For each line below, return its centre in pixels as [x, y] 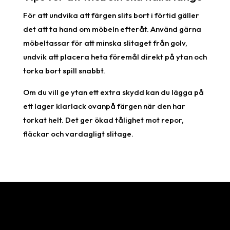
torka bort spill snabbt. [64, 70]
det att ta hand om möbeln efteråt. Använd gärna [112, 29]
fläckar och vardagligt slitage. [78, 133]
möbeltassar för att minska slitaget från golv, [105, 43]
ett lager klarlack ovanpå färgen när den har [104, 106]
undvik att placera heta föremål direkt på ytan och [115, 56]
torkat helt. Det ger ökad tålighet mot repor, [103, 120]
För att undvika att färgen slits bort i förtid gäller [111, 15]
